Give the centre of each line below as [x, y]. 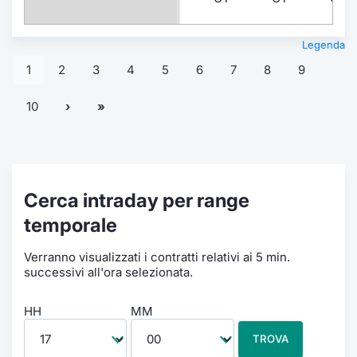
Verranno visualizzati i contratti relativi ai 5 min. [157, 257]
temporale [71, 225]
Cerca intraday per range [137, 200]
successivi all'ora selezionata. [108, 272]
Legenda [324, 44]
